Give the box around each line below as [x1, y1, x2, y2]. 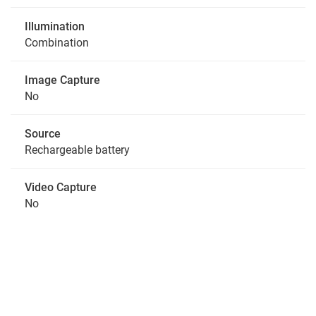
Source [25, 126, 61, 140]
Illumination [25, 18, 85, 33]
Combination [25, 35, 89, 49]
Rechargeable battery [25, 142, 130, 157]
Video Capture [25, 179, 97, 194]
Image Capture [25, 72, 100, 87]
